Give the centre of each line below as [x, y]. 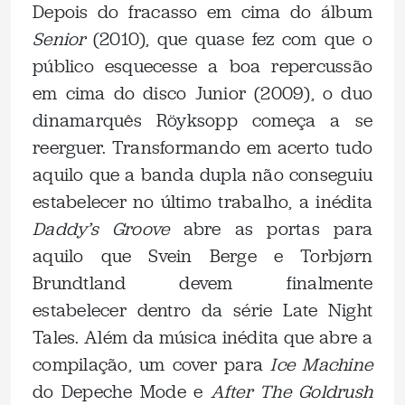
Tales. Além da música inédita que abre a [202, 338]
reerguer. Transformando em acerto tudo [202, 148]
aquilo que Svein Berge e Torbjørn [202, 256]
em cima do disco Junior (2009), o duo [202, 94]
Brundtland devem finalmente [202, 283]
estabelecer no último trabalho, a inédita [202, 202]
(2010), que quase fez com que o [229, 39]
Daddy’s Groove [101, 229]
